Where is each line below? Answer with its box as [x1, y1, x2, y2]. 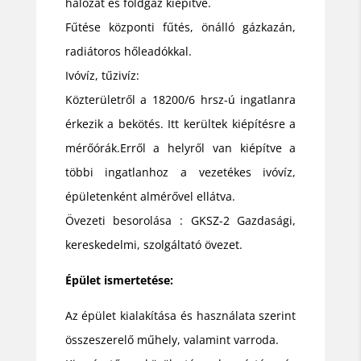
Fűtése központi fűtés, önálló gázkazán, [64, 19, 297, 35]
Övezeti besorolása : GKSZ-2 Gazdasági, [64, 212, 297, 228]
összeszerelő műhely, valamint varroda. [64, 331, 279, 347]
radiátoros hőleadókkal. [64, 43, 192, 59]
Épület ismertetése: [64, 272, 173, 288]
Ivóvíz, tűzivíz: [64, 67, 139, 83]
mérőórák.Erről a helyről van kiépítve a [64, 139, 297, 156]
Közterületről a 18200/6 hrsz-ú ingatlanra [64, 91, 297, 107]
